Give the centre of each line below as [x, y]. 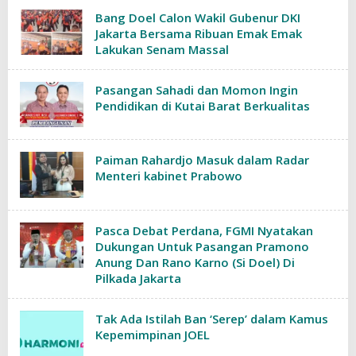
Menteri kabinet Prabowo [169, 176]
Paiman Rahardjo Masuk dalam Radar [202, 160]
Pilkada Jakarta [138, 278]
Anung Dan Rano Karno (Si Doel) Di [195, 262]
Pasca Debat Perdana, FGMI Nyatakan [204, 230]
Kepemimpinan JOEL [153, 334]
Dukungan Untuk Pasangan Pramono [202, 246]
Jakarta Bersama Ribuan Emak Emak [200, 33]
